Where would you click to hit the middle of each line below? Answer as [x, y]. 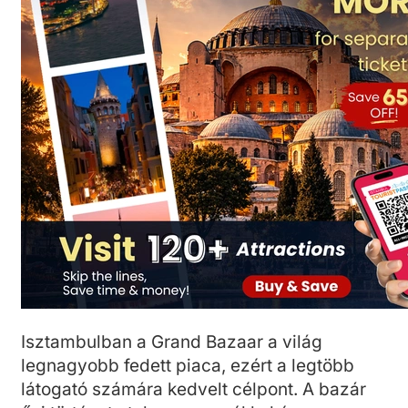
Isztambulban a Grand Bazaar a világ [172, 342]
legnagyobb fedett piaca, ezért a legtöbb [188, 365]
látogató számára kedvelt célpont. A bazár [194, 389]
